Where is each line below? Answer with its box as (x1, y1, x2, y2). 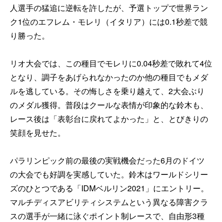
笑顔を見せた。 (10, 126, 65, 138)
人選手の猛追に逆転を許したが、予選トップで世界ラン (10, 1, 208, 13)
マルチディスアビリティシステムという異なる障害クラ (10, 196, 208, 208)
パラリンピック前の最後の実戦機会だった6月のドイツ (10, 154, 205, 166)
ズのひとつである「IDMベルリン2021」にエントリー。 (10, 182, 209, 194)
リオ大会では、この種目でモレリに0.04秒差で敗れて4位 (10, 57, 212, 69)
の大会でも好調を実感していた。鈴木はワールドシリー (10, 168, 208, 180)
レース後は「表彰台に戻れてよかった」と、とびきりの (10, 112, 208, 124)
